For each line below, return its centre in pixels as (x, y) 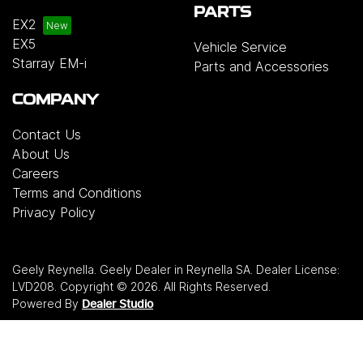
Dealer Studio (117, 304)
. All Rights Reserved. (214, 286)
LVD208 (33, 286)
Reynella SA (218, 269)
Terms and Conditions (77, 192)
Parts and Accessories (261, 66)
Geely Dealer (135, 269)
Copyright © (95, 286)
